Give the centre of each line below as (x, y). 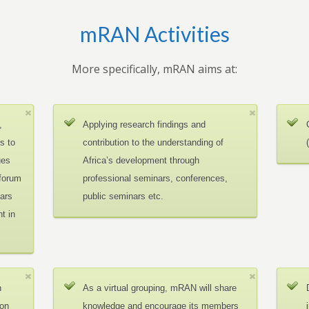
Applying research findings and (144, 124)
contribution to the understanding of (153, 142)
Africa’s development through (141, 160)
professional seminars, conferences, (156, 178)
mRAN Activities (154, 34)
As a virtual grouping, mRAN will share (160, 288)
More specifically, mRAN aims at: (154, 69)
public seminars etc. (123, 196)
